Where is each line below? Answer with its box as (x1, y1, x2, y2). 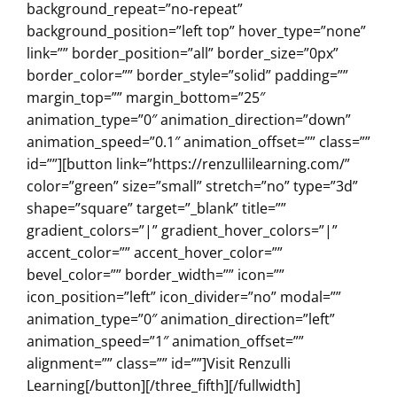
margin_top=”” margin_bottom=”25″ (27, 87, 265, 107)
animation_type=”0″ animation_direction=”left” (27, 308, 335, 329)
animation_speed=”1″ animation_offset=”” (27, 331, 304, 351)
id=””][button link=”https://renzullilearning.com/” (27, 153, 350, 174)
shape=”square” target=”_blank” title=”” (27, 198, 286, 218)
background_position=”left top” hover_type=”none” (27, 20, 366, 41)
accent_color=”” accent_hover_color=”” (27, 242, 283, 262)
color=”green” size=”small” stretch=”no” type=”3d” (27, 175, 358, 196)
